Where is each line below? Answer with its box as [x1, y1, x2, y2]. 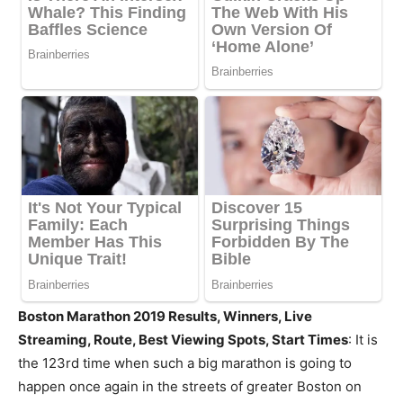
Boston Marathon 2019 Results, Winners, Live [18, 308, 312, 326]
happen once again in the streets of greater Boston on [18, 378, 362, 396]
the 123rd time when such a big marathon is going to [18, 354, 352, 372]
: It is [348, 331, 378, 349]
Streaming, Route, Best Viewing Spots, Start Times [18, 331, 348, 349]
